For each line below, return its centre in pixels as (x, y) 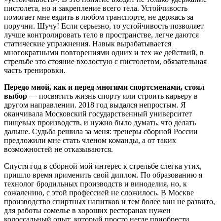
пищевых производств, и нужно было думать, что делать (100, 123)
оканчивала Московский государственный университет (98, 114)
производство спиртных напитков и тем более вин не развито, (110, 202)
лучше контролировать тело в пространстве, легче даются (101, 35)
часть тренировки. (35, 71)
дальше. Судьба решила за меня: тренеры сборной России (101, 132)
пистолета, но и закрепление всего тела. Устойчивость (96, 8)
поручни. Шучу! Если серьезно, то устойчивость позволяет (104, 26)
